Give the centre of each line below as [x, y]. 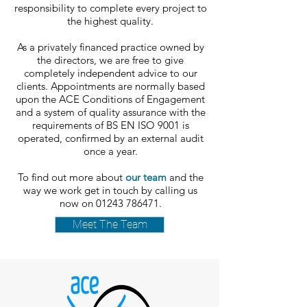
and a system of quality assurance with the [110, 112]
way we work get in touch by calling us [110, 190]
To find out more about [71, 177]
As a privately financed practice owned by [110, 47]
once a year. [110, 151]
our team [146, 177]
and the [185, 177]
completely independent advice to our [110, 73]
